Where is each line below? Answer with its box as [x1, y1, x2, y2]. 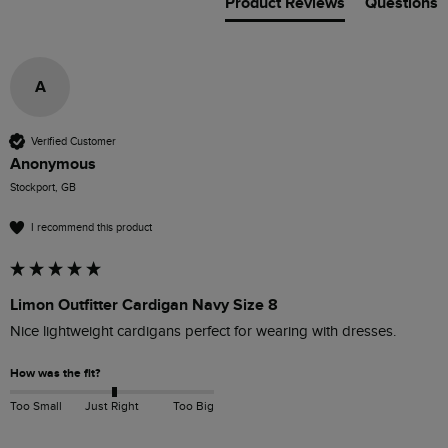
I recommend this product [31, 220, 152, 234]
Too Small [10, 398, 62, 413]
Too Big [172, 398, 214, 413]
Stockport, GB [10, 181, 76, 195]
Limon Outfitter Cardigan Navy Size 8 [10, 295, 278, 316]
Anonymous [10, 154, 96, 175]
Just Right [84, 398, 139, 413]
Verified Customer [31, 134, 116, 148]
